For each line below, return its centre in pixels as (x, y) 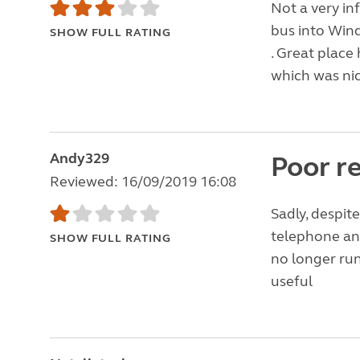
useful (291, 281)
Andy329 (80, 158)
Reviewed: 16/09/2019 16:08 (143, 182)
